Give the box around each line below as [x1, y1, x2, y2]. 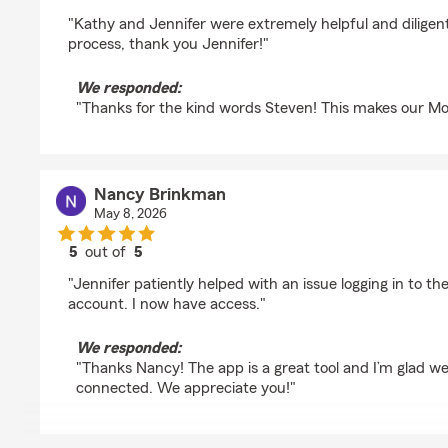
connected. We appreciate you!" [76, 380, 296, 396]
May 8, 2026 [93, 207, 167, 221]
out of [81, 244, 135, 260]
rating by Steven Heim [104, 2, 258, 18]
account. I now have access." [68, 296, 266, 312]
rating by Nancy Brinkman [104, 262, 285, 278]
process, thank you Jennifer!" [68, 36, 269, 52]
